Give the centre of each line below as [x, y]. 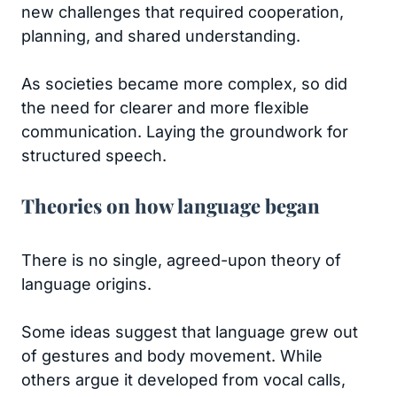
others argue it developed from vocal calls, [183, 380]
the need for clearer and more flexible [165, 108]
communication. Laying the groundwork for [185, 132]
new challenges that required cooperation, [183, 12]
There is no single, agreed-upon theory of [181, 260]
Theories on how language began [171, 206]
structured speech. [94, 156]
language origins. [86, 284]
